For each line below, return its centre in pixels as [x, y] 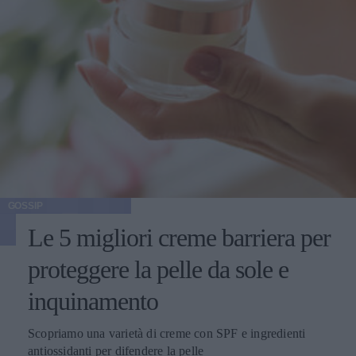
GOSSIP [25, 205]
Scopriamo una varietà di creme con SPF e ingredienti [167, 333]
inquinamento [93, 301]
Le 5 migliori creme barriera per [179, 237]
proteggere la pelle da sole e [158, 269]
